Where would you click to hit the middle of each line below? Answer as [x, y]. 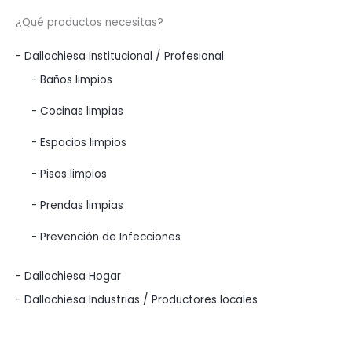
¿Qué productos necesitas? [90, 23]
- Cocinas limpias [77, 112]
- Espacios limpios [79, 143]
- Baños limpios [72, 80]
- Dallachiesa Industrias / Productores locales [137, 300]
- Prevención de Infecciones [106, 237]
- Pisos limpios [69, 174]
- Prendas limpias [77, 206]
